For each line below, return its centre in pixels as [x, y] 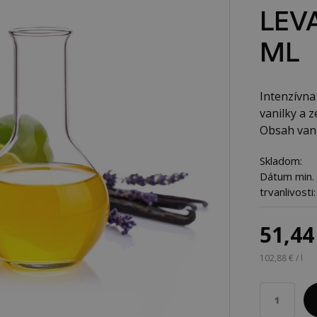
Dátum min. [287, 176]
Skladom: [281, 161]
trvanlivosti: [287, 192]
